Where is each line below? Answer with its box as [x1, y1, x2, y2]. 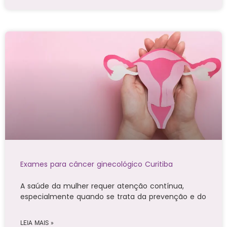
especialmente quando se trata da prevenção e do [20, 192, 206, 202]
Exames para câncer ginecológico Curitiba [20, 159, 173, 170]
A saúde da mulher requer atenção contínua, [20, 181, 184, 192]
